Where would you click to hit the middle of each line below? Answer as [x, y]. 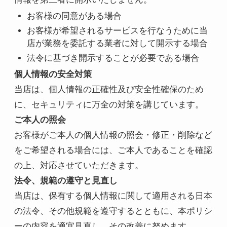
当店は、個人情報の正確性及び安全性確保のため [109, 89]
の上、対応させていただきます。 [79, 165]
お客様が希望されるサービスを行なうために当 [118, 31]
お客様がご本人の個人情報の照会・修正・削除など [113, 135]
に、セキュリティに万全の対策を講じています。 [109, 104]
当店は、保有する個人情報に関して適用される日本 [113, 196]
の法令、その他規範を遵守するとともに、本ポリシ [113, 211]
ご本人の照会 [40, 120]
